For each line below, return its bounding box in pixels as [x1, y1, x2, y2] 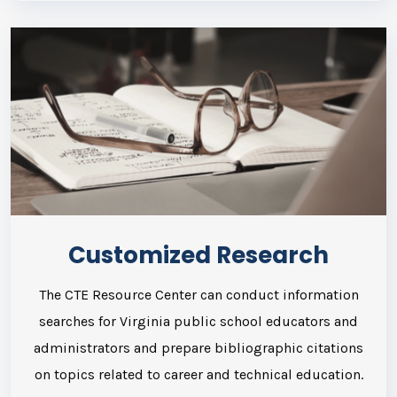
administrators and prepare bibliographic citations [34, 339, 363, 356]
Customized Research [68, 238, 329, 271]
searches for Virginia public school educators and [39, 312, 358, 330]
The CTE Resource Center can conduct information [38, 285, 359, 303]
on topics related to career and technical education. [34, 365, 363, 383]
